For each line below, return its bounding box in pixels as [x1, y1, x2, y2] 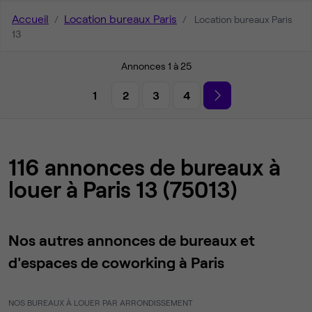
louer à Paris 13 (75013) [8, 175, 237, 203]
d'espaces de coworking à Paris [8, 253, 224, 272]
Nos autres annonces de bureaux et [8, 231, 255, 249]
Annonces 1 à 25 [120, 60, 192, 72]
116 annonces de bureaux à [8, 153, 281, 181]
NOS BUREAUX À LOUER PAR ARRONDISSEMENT [8, 297, 193, 308]
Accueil [12, 12, 49, 25]
